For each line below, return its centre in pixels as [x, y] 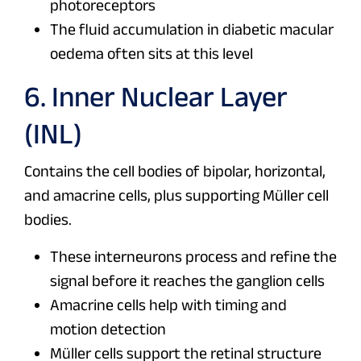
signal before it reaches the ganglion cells [187, 281]
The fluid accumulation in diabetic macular [192, 29]
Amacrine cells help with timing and [168, 305]
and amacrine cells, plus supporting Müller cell [176, 195]
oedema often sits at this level [151, 54]
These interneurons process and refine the [193, 257]
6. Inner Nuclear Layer [156, 97]
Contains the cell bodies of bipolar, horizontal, [175, 171]
